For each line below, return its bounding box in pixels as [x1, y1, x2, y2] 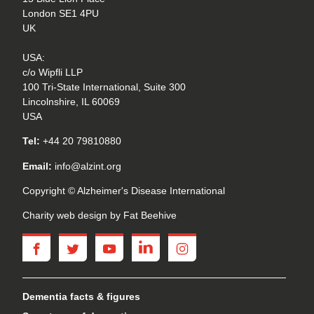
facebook [36, 237, 81, 249]
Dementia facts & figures [22, 290, 140, 302]
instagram [182, 237, 229, 249]
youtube [109, 237, 149, 249]
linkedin [145, 237, 184, 249]
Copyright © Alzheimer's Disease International [22, 184, 225, 196]
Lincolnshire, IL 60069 [22, 95, 120, 107]
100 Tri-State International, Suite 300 [22, 81, 186, 93]
